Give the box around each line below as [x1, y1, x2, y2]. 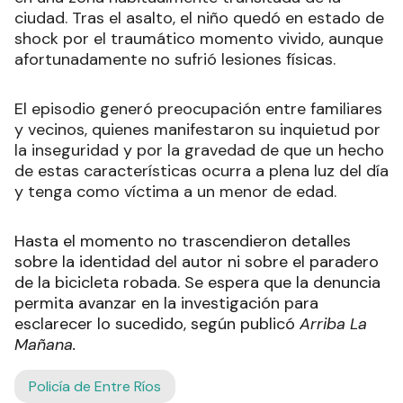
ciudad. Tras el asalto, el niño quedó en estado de [14, 7, 384, 30]
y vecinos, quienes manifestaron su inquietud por [14, 119, 381, 141]
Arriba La [300, 313, 367, 336]
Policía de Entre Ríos [29, 377, 161, 397]
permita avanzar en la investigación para [14, 292, 318, 315]
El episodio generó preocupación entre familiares [14, 98, 382, 121]
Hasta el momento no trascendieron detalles [14, 230, 351, 253]
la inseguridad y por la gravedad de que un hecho [14, 139, 384, 162]
